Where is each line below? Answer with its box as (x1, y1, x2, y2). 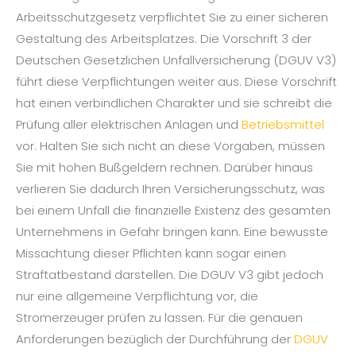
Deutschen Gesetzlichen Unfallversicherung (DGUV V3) (16, 52, 336, 69)
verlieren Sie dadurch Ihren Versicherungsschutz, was (16, 180, 325, 198)
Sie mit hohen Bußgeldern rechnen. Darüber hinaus (16, 159, 313, 176)
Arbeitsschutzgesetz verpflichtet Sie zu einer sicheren (16, 9, 328, 26)
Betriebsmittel (242, 116, 324, 133)
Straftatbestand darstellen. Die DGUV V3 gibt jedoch (16, 266, 323, 284)
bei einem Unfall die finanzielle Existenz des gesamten (16, 202, 331, 219)
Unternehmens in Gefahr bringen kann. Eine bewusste (16, 223, 328, 241)
